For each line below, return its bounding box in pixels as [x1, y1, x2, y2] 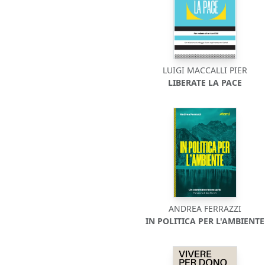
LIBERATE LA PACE [168, 77, 243, 88]
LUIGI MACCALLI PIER [163, 64, 248, 76]
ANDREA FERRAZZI [169, 203, 242, 214]
